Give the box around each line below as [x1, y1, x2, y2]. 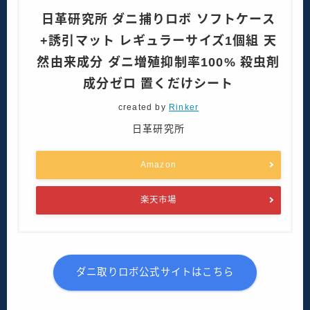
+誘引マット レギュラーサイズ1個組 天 [39, 33, 277, 48]
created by [118, 102, 169, 112]
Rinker [169, 102, 199, 112]
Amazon [140, 159, 177, 170]
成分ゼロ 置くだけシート [83, 76, 234, 91]
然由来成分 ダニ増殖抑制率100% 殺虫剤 [37, 55, 280, 69]
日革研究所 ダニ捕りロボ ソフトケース [42, 12, 275, 26]
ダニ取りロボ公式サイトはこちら [76, 266, 234, 278]
